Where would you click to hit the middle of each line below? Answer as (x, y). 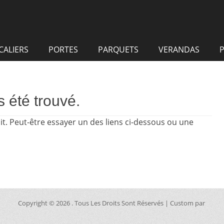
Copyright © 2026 (44, 203)
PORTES (63, 49)
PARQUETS (118, 49)
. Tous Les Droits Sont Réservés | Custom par (139, 203)
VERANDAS (179, 49)
